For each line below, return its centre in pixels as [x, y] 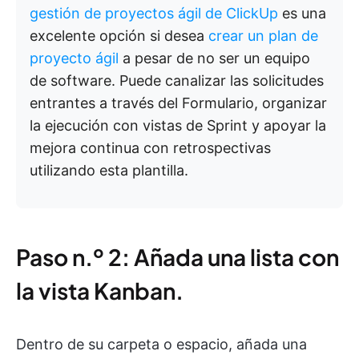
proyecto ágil [74, 58]
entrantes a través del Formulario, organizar [178, 103]
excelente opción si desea [119, 35]
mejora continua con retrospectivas [150, 147]
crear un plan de [263, 35]
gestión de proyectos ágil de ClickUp [154, 13]
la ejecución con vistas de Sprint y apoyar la [178, 125]
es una [302, 13]
